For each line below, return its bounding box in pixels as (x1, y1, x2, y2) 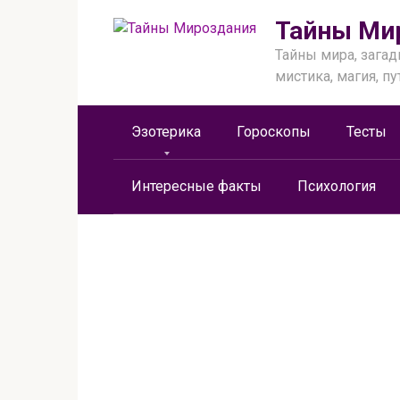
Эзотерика (131, 123, 201, 140)
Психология (297, 178, 376, 195)
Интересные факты (131, 178, 262, 195)
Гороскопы (237, 123, 311, 140)
